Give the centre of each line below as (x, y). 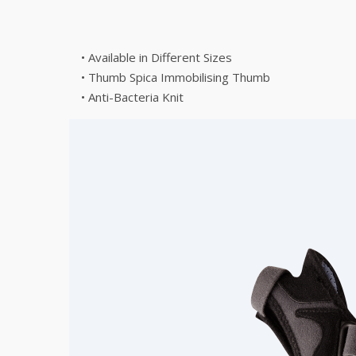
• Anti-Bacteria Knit (158, 97)
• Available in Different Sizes (157, 57)
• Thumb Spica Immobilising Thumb (176, 77)
